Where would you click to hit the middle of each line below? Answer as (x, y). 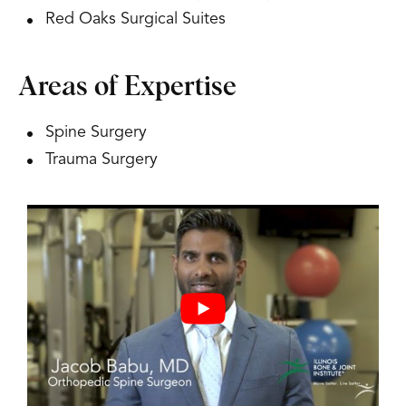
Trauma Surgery (101, 159)
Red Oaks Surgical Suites (135, 19)
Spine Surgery (96, 132)
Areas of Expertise (127, 87)
